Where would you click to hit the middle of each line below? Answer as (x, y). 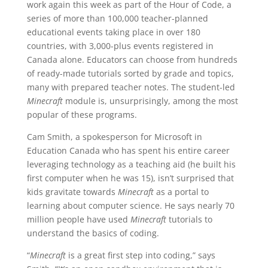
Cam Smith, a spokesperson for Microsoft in (114, 137)
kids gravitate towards (72, 192)
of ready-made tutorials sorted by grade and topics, (130, 73)
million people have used (78, 219)
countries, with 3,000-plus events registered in (120, 46)
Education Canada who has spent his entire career (128, 150)
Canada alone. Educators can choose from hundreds (132, 60)
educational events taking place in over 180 (113, 32)
